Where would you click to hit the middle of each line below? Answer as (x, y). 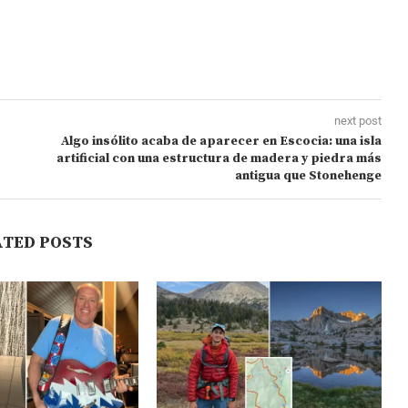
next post (357, 121)
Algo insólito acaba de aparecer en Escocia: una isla (221, 142)
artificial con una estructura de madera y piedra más (219, 159)
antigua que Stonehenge (308, 176)
